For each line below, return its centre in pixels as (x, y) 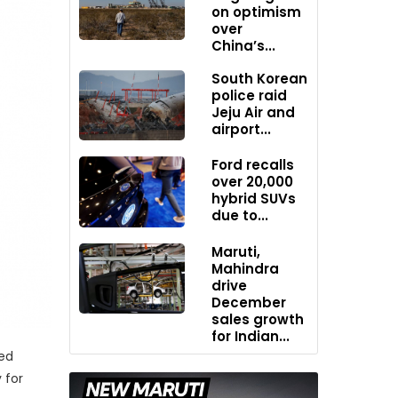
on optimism (257, 12)
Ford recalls (253, 165)
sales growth (258, 319)
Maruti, (236, 251)
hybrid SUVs (254, 199)
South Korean (260, 78)
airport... (242, 129)
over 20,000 (253, 182)
